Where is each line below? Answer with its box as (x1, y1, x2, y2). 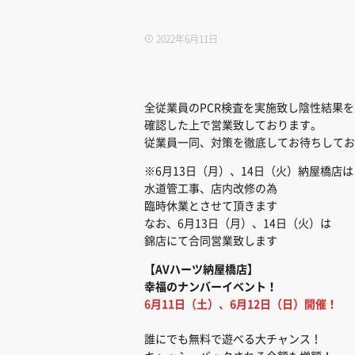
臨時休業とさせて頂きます (144, 200, 277, 212)
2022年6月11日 (154, 34, 218, 44)
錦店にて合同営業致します (144, 235, 277, 246)
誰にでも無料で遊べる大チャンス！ (144, 334, 322, 345)
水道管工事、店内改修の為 (144, 183, 277, 194)
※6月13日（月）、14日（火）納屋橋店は (144, 166, 353, 177)
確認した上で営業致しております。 (144, 120, 322, 131)
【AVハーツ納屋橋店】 (144, 264, 258, 275)
